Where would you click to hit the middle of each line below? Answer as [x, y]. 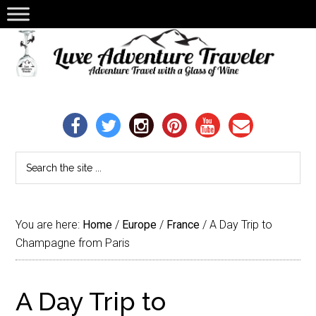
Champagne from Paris [73, 243]
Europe [140, 225]
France [183, 225]
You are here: [49, 225]
